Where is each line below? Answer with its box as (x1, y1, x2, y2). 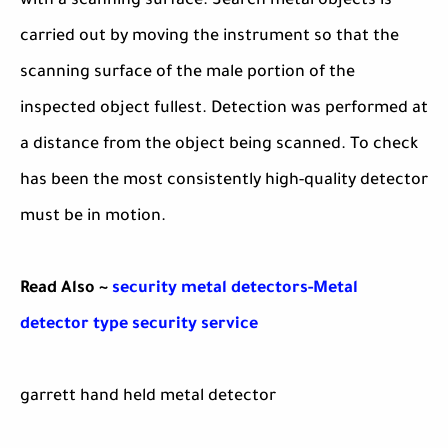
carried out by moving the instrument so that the (20, 28, 399, 47)
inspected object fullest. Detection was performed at (20, 100, 428, 119)
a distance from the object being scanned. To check (20, 136, 418, 155)
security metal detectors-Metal (112, 280, 358, 299)
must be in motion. (20, 208, 166, 227)
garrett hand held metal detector (20, 388, 276, 407)
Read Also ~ (20, 280, 112, 299)
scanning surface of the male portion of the (20, 64, 355, 83)
